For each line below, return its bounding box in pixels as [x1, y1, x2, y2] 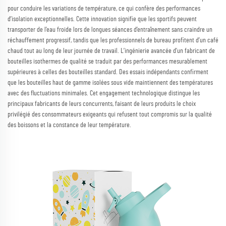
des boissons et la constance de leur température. [8, 121, 131, 129]
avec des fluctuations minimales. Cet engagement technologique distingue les [8, 89, 200, 97]
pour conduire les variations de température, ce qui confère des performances [8, 5, 200, 12]
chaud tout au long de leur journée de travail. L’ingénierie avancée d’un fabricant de [8, 47, 215, 54]
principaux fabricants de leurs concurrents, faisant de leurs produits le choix [8, 100, 196, 107]
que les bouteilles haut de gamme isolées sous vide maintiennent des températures [8, 79, 213, 86]
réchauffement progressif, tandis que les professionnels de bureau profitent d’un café [8, 36, 218, 44]
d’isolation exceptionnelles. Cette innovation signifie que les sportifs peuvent [8, 15, 197, 23]
